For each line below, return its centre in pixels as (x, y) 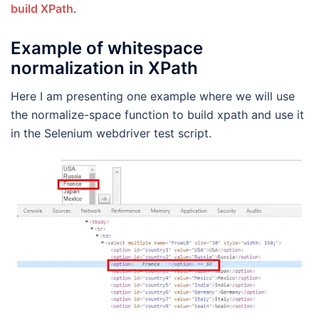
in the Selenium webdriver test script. (111, 134)
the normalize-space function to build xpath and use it (157, 115)
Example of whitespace (107, 48)
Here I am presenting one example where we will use (153, 96)
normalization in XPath (104, 68)
